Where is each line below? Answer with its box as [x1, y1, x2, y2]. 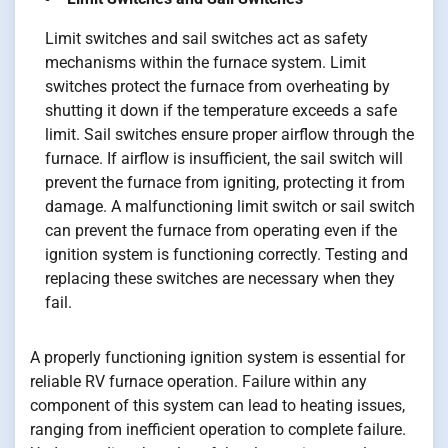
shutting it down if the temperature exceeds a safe [45, 101, 397, 121]
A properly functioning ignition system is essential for [30, 348, 405, 368]
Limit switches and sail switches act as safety [45, 29, 368, 49]
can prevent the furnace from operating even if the [45, 221, 397, 241]
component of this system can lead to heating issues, [30, 396, 405, 416]
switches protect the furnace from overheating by [45, 77, 390, 97]
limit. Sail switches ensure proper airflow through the [45, 125, 414, 145]
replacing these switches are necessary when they [45, 269, 395, 289]
